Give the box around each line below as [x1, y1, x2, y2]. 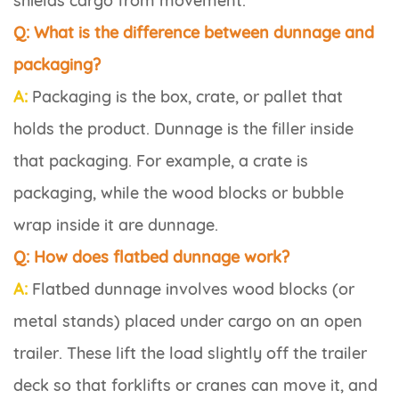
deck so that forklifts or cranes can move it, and [13, 375, 378, 396]
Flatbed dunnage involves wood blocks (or [28, 279, 354, 300]
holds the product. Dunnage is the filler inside [13, 118, 354, 140]
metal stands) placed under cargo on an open [13, 311, 362, 332]
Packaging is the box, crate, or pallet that [28, 86, 343, 108]
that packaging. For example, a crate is [13, 151, 308, 172]
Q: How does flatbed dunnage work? [13, 247, 289, 268]
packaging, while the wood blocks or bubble [13, 183, 344, 204]
